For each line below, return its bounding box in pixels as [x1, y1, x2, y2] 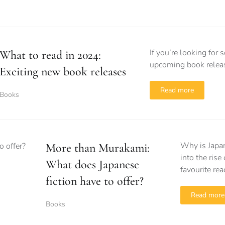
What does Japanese [46, 157, 139, 172]
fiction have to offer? [46, 174, 144, 188]
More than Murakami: [46, 141, 150, 155]
